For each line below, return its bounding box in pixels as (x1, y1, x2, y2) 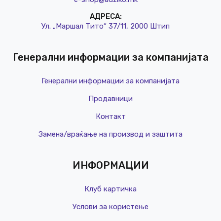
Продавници (88, 94, 133, 104)
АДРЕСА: (89, 12, 122, 21)
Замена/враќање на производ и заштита (38, 130, 183, 139)
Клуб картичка (84, 184, 137, 194)
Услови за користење (73, 202, 148, 212)
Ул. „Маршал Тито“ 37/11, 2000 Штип (41, 22, 170, 31)
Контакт (95, 112, 126, 121)
